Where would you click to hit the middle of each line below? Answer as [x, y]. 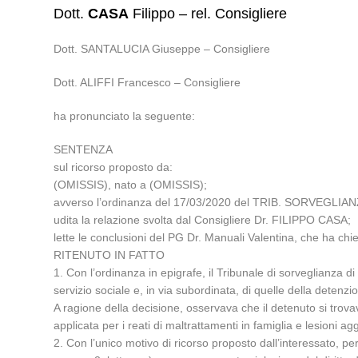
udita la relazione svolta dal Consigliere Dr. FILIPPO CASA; [203, 220]
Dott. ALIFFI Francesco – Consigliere [147, 82]
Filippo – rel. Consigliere [208, 14]
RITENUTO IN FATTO [109, 255]
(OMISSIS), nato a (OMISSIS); [131, 185]
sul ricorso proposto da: [113, 167]
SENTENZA [84, 149]
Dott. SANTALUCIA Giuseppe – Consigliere [162, 49]
